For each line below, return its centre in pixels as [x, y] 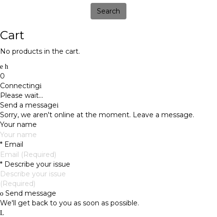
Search [108, 11]
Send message [30, 194]
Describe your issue [36, 164]
